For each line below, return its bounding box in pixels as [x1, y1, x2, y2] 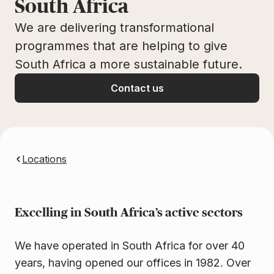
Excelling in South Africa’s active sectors [15, 207, 243, 220]
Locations [22, 153, 67, 166]
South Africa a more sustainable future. [15, 57, 246, 72]
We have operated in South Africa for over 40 [15, 239, 245, 253]
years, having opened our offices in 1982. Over [15, 256, 251, 270]
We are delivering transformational [15, 20, 214, 35]
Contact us [110, 82, 164, 95]
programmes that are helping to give [15, 39, 228, 54]
